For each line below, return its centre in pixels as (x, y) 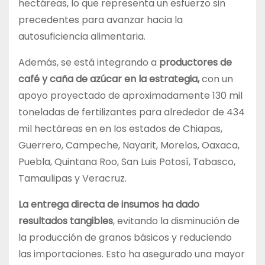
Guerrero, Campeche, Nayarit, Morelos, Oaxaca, (129, 146)
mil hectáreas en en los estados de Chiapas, (120, 129)
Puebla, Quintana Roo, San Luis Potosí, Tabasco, (127, 162)
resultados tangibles (66, 221)
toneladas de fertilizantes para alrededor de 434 (132, 112)
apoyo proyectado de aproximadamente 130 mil (130, 96)
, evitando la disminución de (176, 221)
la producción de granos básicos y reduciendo (125, 238)
